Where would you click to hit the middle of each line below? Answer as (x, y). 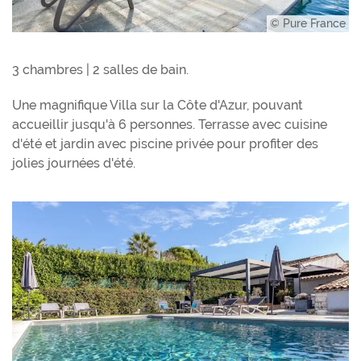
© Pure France (308, 23)
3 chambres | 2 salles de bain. (100, 69)
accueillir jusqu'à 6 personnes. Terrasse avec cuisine (170, 124)
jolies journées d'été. (74, 163)
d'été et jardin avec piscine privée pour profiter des (165, 143)
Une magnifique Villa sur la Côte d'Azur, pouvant (158, 105)
